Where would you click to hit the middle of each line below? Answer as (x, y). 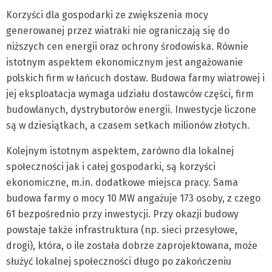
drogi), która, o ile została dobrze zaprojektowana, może (132, 246)
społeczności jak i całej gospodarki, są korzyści (111, 167)
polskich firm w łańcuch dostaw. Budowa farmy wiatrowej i (135, 78)
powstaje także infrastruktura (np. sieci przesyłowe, (122, 230)
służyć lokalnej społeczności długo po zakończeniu (119, 262)
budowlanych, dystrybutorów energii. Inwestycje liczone (131, 110)
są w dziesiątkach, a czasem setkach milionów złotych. (128, 126)
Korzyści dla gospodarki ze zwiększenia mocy (107, 15)
